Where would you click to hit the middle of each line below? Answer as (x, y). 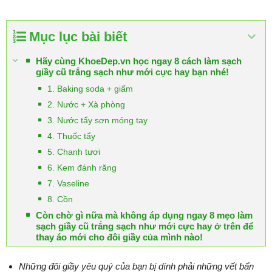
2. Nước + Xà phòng (86, 104)
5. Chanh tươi (74, 152)
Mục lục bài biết (78, 37)
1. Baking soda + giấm (90, 89)
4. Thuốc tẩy (71, 136)
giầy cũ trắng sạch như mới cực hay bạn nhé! (132, 72)
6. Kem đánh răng (82, 168)
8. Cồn (60, 199)
